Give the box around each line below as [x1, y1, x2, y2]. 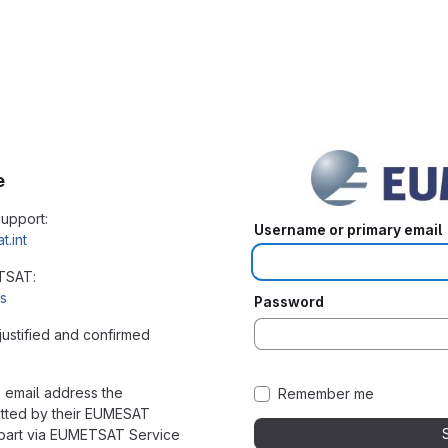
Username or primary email [254, 220, 442, 238]
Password [254, 292, 324, 310]
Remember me [278, 384, 374, 402]
